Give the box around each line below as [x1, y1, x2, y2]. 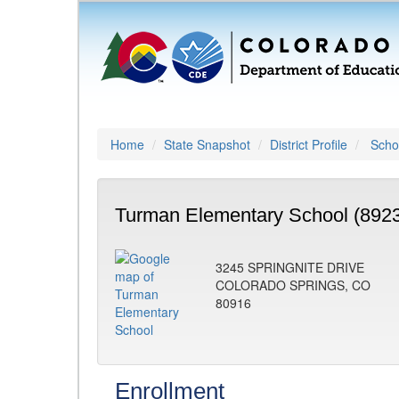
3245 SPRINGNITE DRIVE [216, 258, 364, 276]
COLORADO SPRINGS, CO [216, 276, 370, 294]
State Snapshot [164, 135, 250, 153]
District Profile [270, 135, 347, 153]
